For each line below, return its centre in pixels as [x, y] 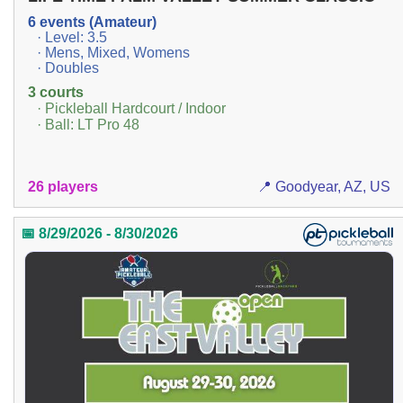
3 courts [56, 93]
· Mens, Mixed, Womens [113, 53]
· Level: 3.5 [72, 38]
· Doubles [68, 68]
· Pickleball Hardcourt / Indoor [131, 109]
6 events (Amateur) [92, 22]
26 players [63, 186]
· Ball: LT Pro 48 [88, 125]
